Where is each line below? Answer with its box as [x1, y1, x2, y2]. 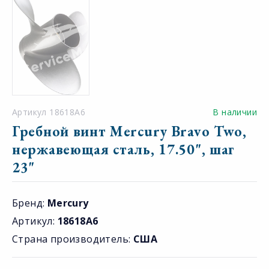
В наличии [213, 106, 257, 118]
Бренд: [12, 196, 47, 210]
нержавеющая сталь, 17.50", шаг [12, 140, 235, 159]
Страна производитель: [12, 232, 133, 246]
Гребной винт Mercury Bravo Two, [12, 122, 247, 141]
